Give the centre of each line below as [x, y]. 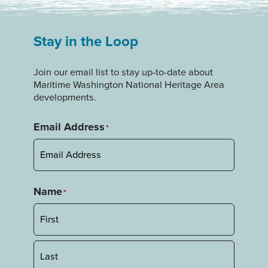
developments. [65, 97]
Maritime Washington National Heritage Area [129, 84]
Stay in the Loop [86, 41]
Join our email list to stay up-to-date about [123, 72]
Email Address [69, 127]
